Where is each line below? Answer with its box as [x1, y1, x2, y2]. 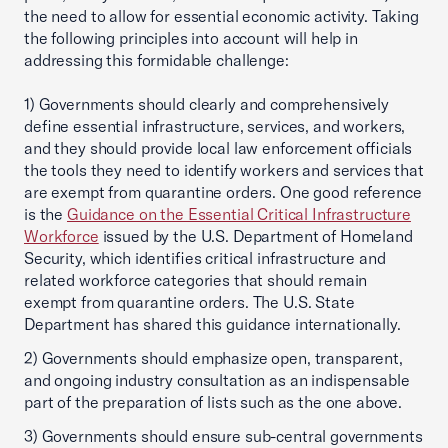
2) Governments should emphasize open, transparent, [24, 348, 403, 368]
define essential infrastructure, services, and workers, [24, 116, 406, 136]
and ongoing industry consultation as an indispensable [24, 370, 410, 390]
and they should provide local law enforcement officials [24, 138, 413, 158]
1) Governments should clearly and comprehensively [24, 94, 389, 114]
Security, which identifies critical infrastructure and [24, 248, 386, 268]
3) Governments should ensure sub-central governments [24, 426, 423, 446]
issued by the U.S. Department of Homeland [98, 226, 413, 246]
